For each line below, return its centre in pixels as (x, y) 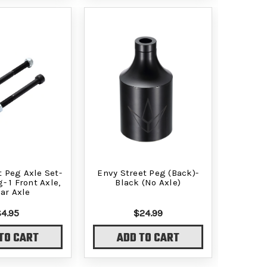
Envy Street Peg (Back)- (148, 173)
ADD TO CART (148, 239)
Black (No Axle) (148, 182)
